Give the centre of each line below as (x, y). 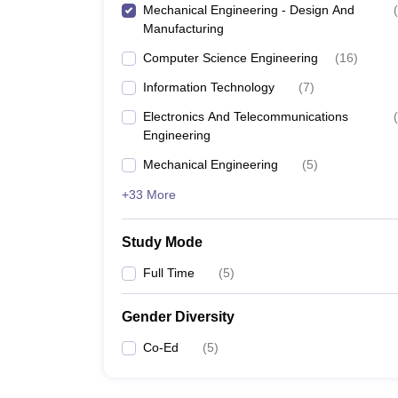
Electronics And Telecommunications (246, 116)
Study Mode (162, 242)
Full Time (169, 273)
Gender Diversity (178, 317)
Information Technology (209, 87)
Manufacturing (183, 28)
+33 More (149, 195)
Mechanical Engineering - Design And (249, 10)
